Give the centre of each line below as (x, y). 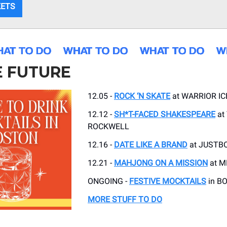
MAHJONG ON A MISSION (161, 163)
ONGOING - (108, 181)
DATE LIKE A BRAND (151, 145)
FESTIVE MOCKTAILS (168, 181)
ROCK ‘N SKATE (142, 96)
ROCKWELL (108, 127)
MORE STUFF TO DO (125, 200)
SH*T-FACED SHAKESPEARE (165, 115)
